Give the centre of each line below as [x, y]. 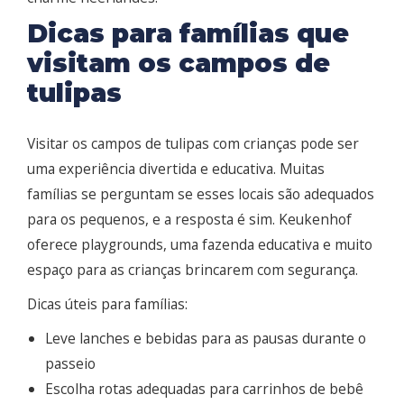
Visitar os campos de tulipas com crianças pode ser [193, 144]
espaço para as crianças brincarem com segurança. [193, 270]
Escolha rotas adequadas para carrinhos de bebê [204, 389]
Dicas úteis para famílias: [107, 304]
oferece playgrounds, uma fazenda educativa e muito [200, 245]
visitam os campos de [179, 64]
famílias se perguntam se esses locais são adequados [201, 194]
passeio [70, 364]
